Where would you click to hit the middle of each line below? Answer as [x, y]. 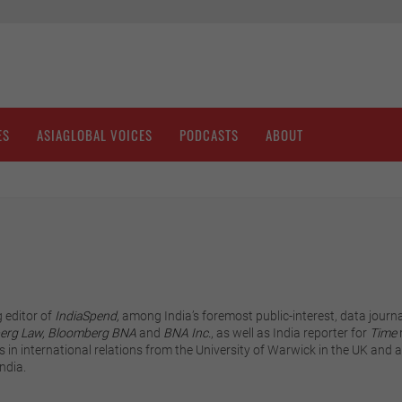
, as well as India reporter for [290, 333]
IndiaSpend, [87, 316]
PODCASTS [209, 135]
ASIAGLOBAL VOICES [95, 135]
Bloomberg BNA [92, 333]
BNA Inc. [187, 333]
